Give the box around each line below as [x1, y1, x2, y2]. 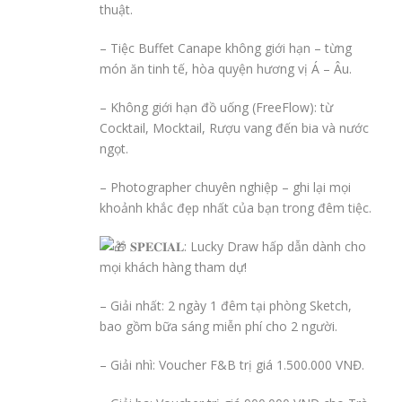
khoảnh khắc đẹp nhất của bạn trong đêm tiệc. [100, 199, 371, 217]
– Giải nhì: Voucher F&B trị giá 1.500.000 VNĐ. [100, 356, 364, 374]
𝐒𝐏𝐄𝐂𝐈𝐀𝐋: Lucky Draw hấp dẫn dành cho [127, 238, 366, 256]
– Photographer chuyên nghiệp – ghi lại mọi [100, 179, 351, 197]
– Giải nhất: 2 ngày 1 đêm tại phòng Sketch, [100, 297, 352, 315]
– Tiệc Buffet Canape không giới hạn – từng [100, 39, 352, 57]
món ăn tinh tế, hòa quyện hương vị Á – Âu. [100, 60, 352, 78]
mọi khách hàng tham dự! [100, 258, 247, 276]
